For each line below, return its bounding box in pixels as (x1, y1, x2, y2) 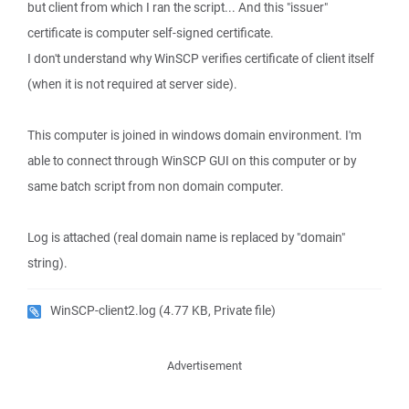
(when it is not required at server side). (27, 76, 237, 92)
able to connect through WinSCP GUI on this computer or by (27, 152, 356, 169)
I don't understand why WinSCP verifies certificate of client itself (27, 50, 374, 67)
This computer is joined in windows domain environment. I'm (27, 127, 362, 143)
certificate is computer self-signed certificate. (27, 25, 274, 41)
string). (27, 255, 68, 271)
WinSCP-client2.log (50, 302, 156, 319)
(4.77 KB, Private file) (156, 302, 276, 319)
